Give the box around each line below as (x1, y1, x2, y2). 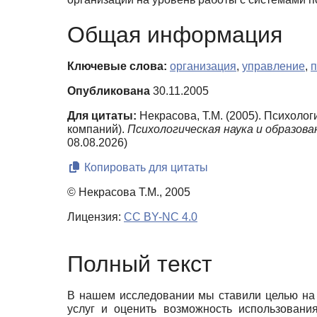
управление (242, 60, 305, 73)
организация (170, 60, 236, 73)
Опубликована (67, 85, 150, 98)
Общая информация (67, 22, 282, 48)
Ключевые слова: (67, 60, 167, 73)
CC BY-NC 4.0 (124, 211, 197, 224)
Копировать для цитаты (81, 161, 208, 174)
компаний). (67, 123, 127, 136)
